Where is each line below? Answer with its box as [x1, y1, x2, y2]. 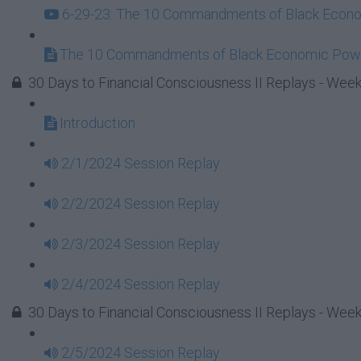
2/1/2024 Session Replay [61, 155, 220, 172]
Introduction [60, 114, 135, 131]
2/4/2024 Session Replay [61, 276, 220, 293]
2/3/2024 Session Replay [61, 235, 220, 252]
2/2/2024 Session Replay [61, 195, 220, 212]
